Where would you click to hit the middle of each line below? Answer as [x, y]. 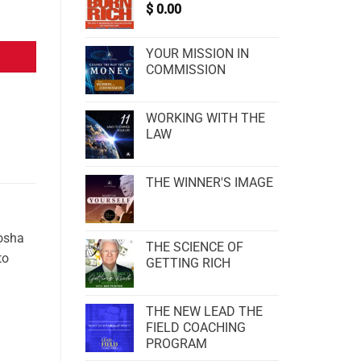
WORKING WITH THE [205, 118]
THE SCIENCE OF [195, 247]
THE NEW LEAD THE [204, 311]
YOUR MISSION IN [197, 54]
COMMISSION [186, 70]
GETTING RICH [188, 263]
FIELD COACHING [196, 328]
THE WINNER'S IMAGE [210, 183]
